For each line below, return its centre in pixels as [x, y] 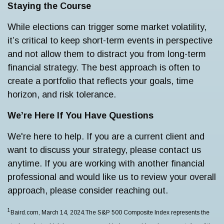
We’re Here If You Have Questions [80, 115]
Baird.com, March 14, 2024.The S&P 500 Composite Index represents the [110, 212]
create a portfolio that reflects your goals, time [100, 81]
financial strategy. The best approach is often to [104, 67]
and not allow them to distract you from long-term [107, 54]
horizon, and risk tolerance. [62, 94]
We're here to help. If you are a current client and [106, 136]
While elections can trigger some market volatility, [107, 27]
